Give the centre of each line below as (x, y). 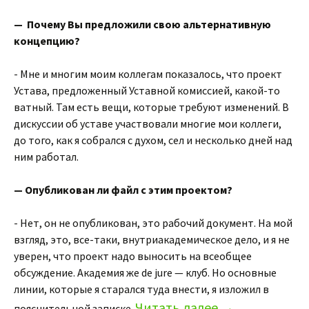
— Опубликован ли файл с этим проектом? (123, 190)
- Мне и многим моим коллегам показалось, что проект (148, 74)
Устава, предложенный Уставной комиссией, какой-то (147, 90)
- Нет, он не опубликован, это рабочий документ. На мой (153, 223)
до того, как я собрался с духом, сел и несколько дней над (153, 140)
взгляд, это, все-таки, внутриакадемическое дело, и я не (152, 239)
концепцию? (47, 41)
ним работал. (46, 157)
